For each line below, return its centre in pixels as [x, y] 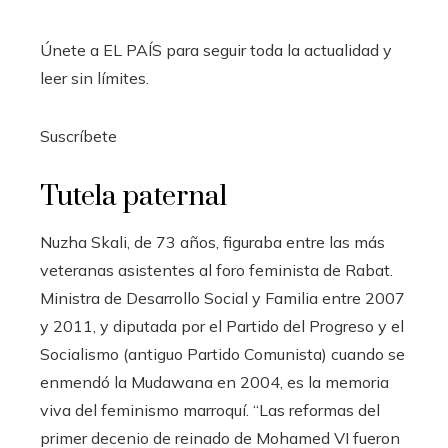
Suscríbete [78, 136]
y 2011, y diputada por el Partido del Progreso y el [222, 326]
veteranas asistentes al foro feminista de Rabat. [216, 270]
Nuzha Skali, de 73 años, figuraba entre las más [212, 242]
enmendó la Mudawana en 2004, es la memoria [214, 382]
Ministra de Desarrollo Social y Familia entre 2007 [222, 298]
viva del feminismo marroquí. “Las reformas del [210, 410]
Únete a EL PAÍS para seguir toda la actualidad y [216, 50]
